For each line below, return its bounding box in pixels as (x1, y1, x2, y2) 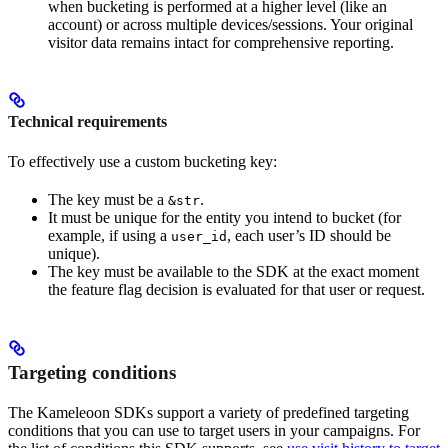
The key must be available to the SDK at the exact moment (48, 262, 419, 280)
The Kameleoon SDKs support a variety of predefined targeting (8, 404, 409, 422)
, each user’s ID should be (227, 226, 391, 244)
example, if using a (48, 226, 171, 244)
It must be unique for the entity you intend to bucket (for (48, 208, 401, 226)
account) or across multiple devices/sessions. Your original (48, 16, 413, 34)
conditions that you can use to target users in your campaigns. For (8, 422, 420, 440)
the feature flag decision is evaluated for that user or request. (48, 280, 425, 298)
